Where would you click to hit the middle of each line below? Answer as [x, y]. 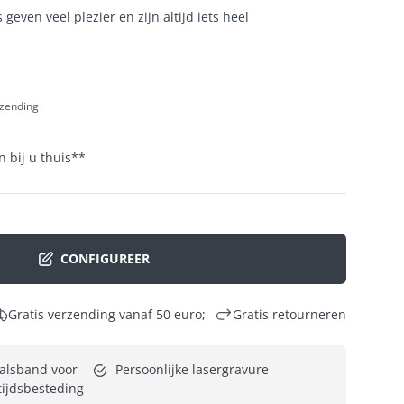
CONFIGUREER [105, 259]
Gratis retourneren [289, 314]
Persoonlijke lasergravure [192, 369]
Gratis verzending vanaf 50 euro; [106, 314]
